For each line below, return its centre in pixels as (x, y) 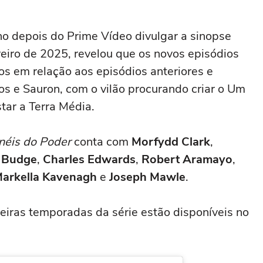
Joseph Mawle (147, 177)
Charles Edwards (89, 159)
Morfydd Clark (171, 142)
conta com (101, 142)
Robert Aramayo (187, 159)
